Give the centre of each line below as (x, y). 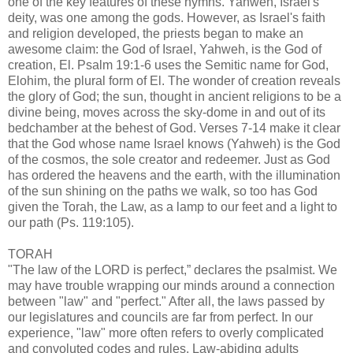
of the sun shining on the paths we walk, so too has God (163, 191)
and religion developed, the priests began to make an (156, 33)
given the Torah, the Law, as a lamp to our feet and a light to (173, 206)
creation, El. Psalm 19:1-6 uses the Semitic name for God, (168, 65)
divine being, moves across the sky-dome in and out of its (167, 112)
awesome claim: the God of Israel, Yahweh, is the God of (165, 49)
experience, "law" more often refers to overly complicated (166, 333)
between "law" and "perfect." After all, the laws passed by (166, 301)
